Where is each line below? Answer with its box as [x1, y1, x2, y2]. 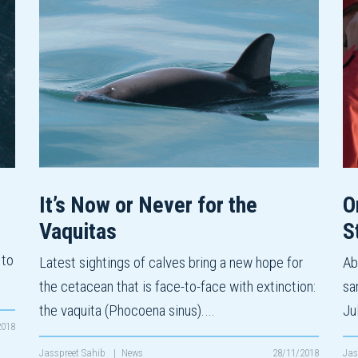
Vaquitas [39, 218, 117, 245]
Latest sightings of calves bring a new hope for [39, 253, 303, 272]
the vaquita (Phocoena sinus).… [39, 301, 214, 320]
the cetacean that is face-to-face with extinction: [39, 277, 316, 296]
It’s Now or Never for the [39, 192, 257, 219]
